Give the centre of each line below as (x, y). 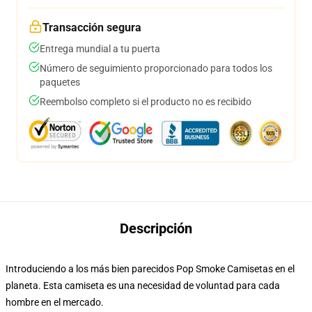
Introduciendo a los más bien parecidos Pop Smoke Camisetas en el (150, 269)
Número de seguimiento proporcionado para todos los (156, 68)
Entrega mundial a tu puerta (100, 49)
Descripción (156, 228)
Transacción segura (92, 28)
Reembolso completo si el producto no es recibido (146, 102)
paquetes (60, 82)
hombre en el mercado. (55, 302)
